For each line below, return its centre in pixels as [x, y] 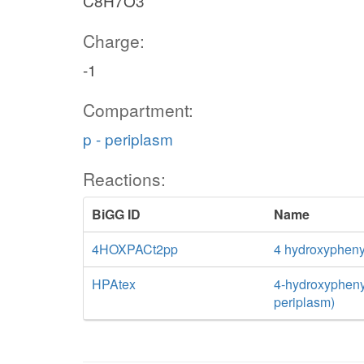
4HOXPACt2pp [135, 249]
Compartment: [138, 110]
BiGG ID [116, 214]
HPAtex [114, 284]
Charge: [114, 41]
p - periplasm [128, 139]
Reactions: [124, 179]
